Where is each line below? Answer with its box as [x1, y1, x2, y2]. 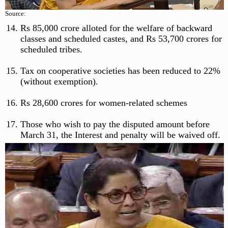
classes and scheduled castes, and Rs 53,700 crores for [20, 33, 222, 44]
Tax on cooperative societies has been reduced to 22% [20, 65, 220, 76]
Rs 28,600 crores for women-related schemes [20, 97, 187, 108]
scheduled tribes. [20, 44, 82, 54]
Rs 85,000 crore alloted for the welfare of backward [20, 22, 212, 33]
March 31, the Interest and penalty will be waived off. [20, 129, 220, 140]
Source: [5, 9, 26, 17]
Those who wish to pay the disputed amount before [20, 119, 210, 129]
